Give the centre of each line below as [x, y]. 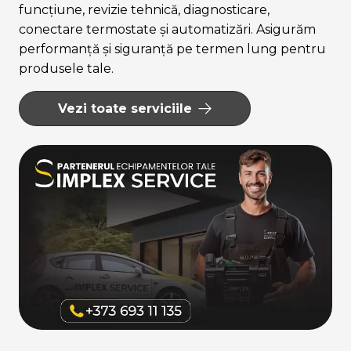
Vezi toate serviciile [125, 109]
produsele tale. [66, 69]
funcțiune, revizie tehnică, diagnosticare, [144, 10]
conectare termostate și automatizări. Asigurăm [167, 30]
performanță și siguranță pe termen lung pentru [172, 49]
